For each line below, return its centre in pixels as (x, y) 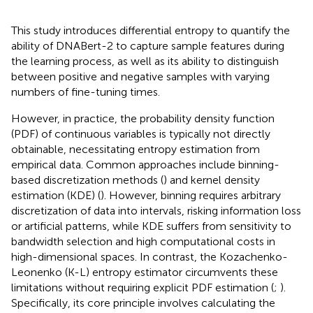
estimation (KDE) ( (56, 195)
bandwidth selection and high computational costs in (143, 241)
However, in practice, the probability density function (143, 118)
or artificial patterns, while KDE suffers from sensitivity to (151, 226)
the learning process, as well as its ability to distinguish (145, 61)
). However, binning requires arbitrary (191, 195)
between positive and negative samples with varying (140, 76)
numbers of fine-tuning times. (86, 92)
